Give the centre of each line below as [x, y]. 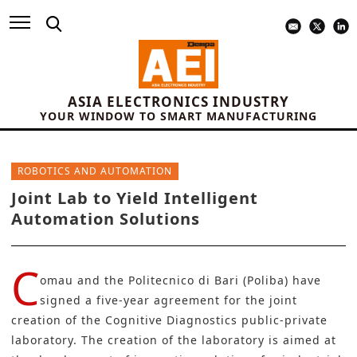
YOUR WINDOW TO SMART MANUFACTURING [178, 116]
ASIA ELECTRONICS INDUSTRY [178, 102]
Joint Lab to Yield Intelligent [135, 198]
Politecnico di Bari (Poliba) [208, 280]
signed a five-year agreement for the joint [169, 300]
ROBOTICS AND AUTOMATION [95, 171]
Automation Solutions [106, 219]
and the [101, 280]
